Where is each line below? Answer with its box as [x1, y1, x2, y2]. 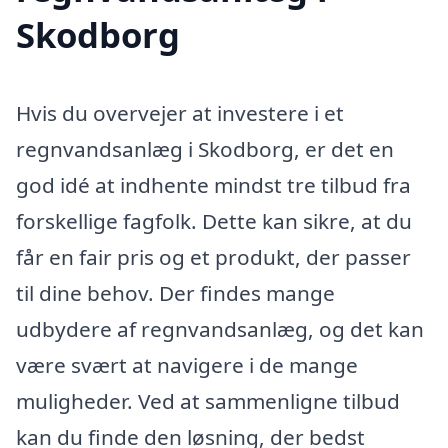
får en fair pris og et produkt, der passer [16, 243, 411, 272]
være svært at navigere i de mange [16, 351, 358, 380]
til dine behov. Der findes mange [16, 279, 335, 308]
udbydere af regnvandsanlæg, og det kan [16, 315, 424, 344]
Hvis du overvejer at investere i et [16, 99, 344, 128]
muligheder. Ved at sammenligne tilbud [16, 387, 400, 416]
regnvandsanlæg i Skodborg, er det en [16, 135, 394, 164]
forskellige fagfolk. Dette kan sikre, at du [16, 207, 412, 236]
